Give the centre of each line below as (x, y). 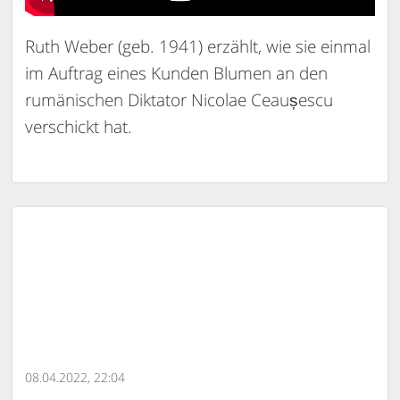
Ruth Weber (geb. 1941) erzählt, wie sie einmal (198, 46)
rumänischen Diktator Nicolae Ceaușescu (179, 100)
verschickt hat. (79, 126)
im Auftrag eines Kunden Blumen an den (176, 73)
